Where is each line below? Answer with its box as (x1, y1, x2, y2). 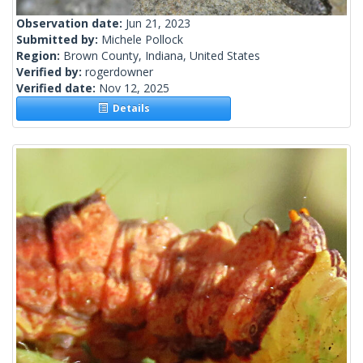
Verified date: (16, 80, 99, 96)
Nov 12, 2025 (99, 80, 169, 96)
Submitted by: (16, 32, 101, 48)
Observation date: (16, 15, 126, 32)
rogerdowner (85, 64, 153, 80)
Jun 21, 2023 (126, 15, 190, 32)
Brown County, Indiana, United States (63, 48, 260, 64)
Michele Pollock (101, 32, 183, 48)
